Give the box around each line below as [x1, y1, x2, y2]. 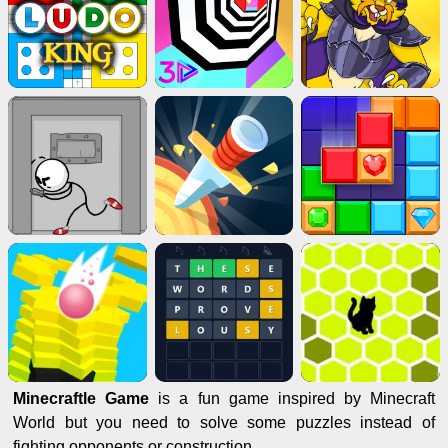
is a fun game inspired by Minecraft [158, 389, 435, 407]
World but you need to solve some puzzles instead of [13, 413, 435, 431]
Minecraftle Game [13, 389, 159, 407]
